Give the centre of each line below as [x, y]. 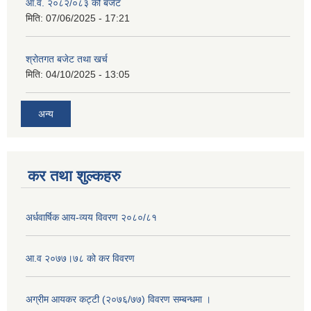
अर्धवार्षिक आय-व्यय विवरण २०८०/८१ [91, 217]
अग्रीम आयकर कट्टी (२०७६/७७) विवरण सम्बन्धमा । [118, 299]
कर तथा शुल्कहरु [74, 176]
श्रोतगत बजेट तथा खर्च [67, 59]
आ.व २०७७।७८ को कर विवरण [80, 258]
